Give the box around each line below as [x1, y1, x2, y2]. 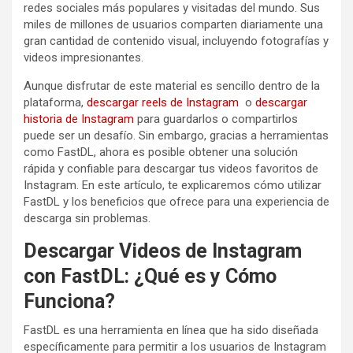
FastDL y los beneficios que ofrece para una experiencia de [24, 194, 329, 209]
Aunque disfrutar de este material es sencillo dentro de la [24, 78, 320, 93]
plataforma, [24, 95, 87, 110]
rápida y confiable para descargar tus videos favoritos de [24, 161, 318, 176]
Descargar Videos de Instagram [24, 239, 302, 262]
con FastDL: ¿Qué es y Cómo [24, 264, 277, 288]
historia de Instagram [24, 111, 134, 126]
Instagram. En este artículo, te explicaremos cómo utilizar [24, 177, 321, 192]
